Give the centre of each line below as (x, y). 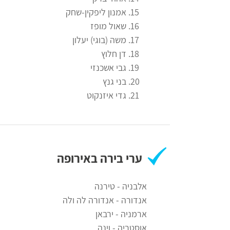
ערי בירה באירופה (100, 158)
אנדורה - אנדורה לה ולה (105, 200)
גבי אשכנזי (108, 68)
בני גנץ (114, 82)
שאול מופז (108, 26)
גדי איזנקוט (107, 95)
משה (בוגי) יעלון (99, 40)
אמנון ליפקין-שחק (96, 12)
